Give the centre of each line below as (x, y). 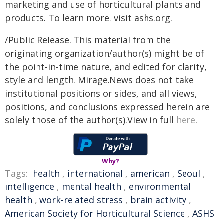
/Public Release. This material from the (88, 40)
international (95, 173)
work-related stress (81, 200)
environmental (160, 186)
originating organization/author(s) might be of (105, 53)
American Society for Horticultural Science (95, 213)
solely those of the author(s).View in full (91, 120)
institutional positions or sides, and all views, (101, 93)
